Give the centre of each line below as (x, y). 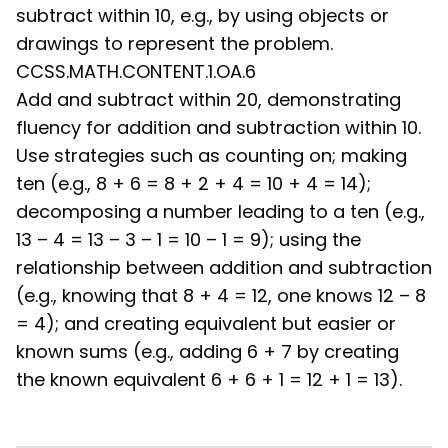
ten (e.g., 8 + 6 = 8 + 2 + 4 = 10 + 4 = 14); (193, 184)
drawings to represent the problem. (174, 44)
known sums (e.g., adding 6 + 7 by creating (207, 352)
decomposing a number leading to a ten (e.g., (220, 212)
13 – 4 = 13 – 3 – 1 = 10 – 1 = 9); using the (188, 240)
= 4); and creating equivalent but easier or (206, 324)
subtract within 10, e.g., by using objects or (202, 16)
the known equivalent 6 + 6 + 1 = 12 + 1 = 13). (209, 380)
